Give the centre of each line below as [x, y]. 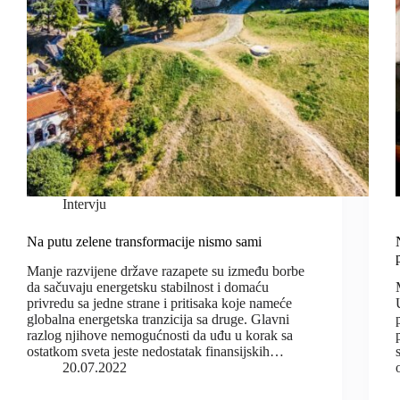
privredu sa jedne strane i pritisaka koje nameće [159, 303]
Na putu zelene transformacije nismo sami [144, 242]
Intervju [84, 204]
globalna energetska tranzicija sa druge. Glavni [158, 319]
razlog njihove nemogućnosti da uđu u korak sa [160, 335]
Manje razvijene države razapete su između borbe [166, 271]
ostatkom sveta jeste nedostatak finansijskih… [155, 351]
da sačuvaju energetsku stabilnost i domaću [148, 287]
